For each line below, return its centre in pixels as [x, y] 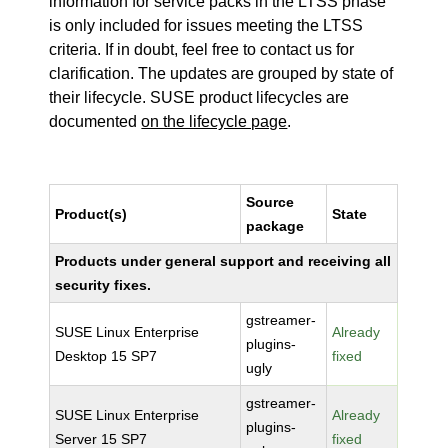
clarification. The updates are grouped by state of [221, 73]
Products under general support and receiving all [223, 261]
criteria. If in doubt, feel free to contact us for [202, 49]
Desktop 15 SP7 [106, 356]
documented [95, 121]
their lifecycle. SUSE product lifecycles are [199, 97]
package [275, 226]
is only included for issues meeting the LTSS [206, 25]
